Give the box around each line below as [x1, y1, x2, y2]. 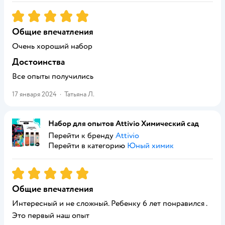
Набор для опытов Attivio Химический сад [48, 119, 199, 129]
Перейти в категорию [48, 141, 127, 151]
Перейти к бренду [48, 131, 116, 141]
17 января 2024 [12, 90, 57, 98]
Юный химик [127, 141, 174, 151]
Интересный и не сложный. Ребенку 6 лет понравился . [12, 198, 207, 208]
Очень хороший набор [12, 41, 92, 51]
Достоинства [12, 56, 65, 68]
